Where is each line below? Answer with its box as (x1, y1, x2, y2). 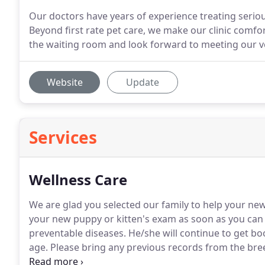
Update (126, 76, 159, 89)
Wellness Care (29, 170, 127, 189)
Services (29, 126, 97, 148)
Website (46, 76, 83, 89)
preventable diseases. (29, 227, 126, 240)
